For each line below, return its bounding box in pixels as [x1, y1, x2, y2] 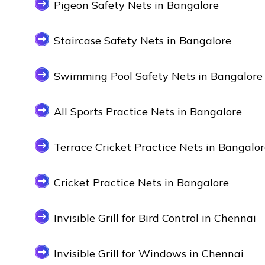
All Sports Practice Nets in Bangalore [54, 105, 242, 119]
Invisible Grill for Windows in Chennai [54, 247, 244, 261]
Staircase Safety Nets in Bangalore [54, 34, 231, 48]
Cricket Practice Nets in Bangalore [54, 176, 229, 190]
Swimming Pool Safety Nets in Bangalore [54, 69, 263, 83]
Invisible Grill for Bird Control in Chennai [54, 211, 256, 225]
